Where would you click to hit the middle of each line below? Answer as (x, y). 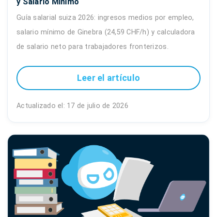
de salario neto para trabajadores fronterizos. (93, 46)
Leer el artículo (108, 78)
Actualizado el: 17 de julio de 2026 (72, 106)
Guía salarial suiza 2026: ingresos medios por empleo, (105, 17)
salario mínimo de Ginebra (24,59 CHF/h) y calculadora (106, 32)
